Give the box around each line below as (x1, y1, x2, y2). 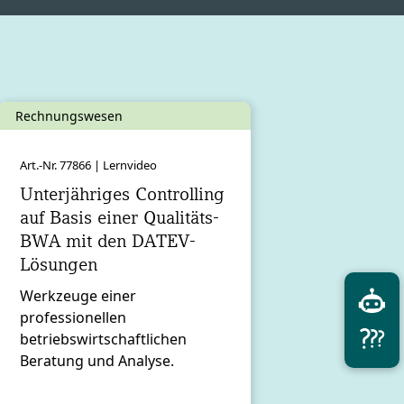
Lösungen (20, 253, 97, 276)
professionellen (20, 308, 126, 328)
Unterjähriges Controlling (20, 183, 225, 206)
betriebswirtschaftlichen (20, 329, 187, 350)
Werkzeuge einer (20, 286, 136, 307)
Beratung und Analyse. (20, 351, 174, 372)
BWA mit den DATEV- (20, 230, 196, 252)
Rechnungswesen (15, 107, 123, 125)
